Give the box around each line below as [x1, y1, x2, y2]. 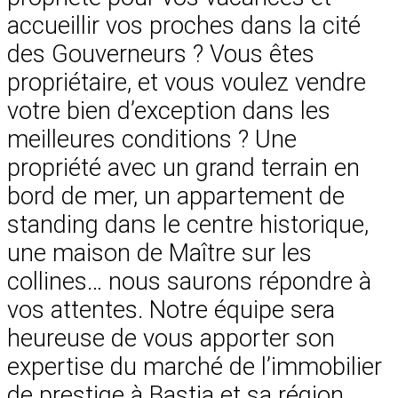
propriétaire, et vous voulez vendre [7, 68, 366, 97]
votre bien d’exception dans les [7, 96, 330, 125]
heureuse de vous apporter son [7, 323, 335, 353]
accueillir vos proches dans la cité [7, 11, 361, 40]
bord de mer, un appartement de [7, 181, 345, 211]
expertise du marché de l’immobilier [7, 352, 382, 381]
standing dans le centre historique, [7, 210, 369, 239]
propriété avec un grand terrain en [7, 153, 360, 182]
